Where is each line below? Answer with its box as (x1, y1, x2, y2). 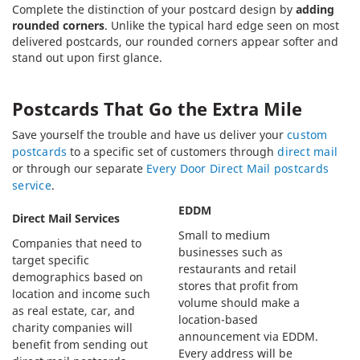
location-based (178, 311, 258, 327)
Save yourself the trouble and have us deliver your (12, 126, 287, 142)
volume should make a (178, 294, 300, 310)
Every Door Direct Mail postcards (146, 160, 329, 176)
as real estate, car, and (12, 302, 135, 318)
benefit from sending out (12, 336, 148, 352)
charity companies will (12, 319, 133, 335)
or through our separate (12, 160, 146, 176)
